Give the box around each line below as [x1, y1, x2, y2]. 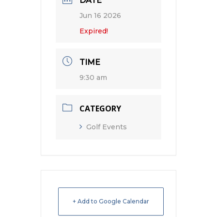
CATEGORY [79, 103, 121, 114]
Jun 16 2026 [79, 11, 121, 20]
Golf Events [86, 123, 127, 131]
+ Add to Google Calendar [73, 198, 149, 205]
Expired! [79, 27, 108, 35]
